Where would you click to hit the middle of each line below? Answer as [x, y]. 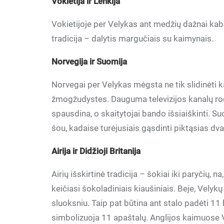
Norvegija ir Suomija [89, 61]
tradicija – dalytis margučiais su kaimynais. [133, 38]
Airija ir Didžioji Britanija [96, 151]
